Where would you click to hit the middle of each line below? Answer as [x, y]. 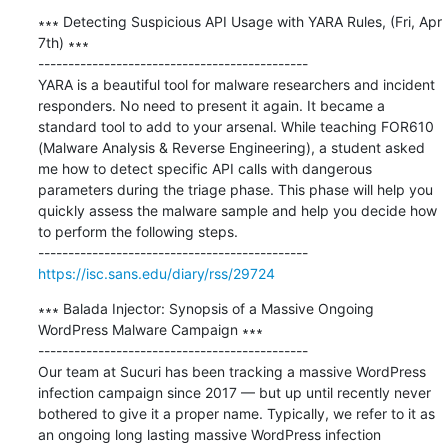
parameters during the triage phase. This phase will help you [235, 189]
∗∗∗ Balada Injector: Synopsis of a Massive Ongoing [205, 308]
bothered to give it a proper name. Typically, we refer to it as [236, 413]
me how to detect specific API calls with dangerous [204, 168]
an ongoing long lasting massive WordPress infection [209, 434]
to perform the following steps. [137, 231]
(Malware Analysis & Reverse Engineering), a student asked [231, 147]
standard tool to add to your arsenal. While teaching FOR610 [235, 126]
